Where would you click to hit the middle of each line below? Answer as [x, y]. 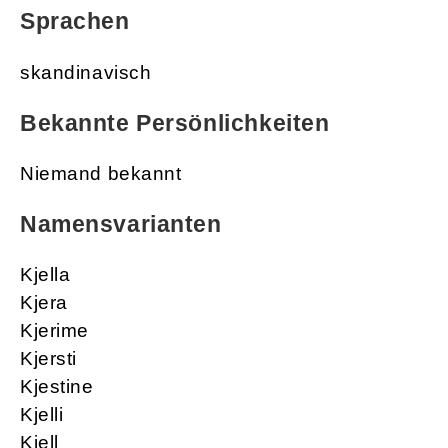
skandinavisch [86, 72]
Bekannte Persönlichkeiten [175, 122]
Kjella [45, 274]
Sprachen [75, 21]
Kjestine [57, 386]
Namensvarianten [121, 223]
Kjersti [49, 358]
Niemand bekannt [101, 173]
